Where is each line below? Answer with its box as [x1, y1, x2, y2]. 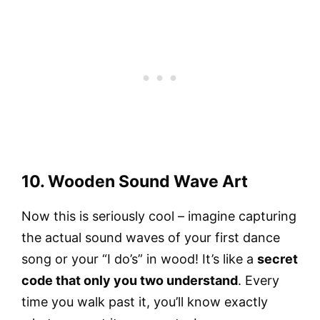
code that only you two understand [21, 273, 238, 289]
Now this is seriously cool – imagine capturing [21, 209, 296, 224]
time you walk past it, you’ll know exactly [21, 294, 268, 310]
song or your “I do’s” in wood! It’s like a [21, 251, 257, 267]
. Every [238, 273, 279, 289]
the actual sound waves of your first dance [21, 230, 280, 246]
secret [257, 251, 298, 267]
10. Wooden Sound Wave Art [21, 171, 248, 192]
